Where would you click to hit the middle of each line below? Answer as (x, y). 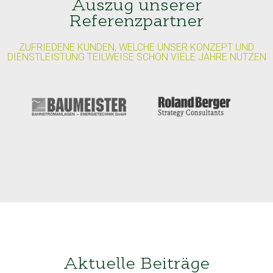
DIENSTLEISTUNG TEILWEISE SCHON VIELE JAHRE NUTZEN (136, 57)
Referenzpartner (136, 23)
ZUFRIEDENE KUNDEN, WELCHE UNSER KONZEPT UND (136, 48)
